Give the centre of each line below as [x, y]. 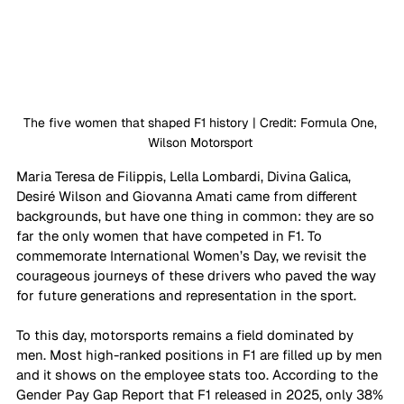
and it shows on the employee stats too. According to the [199, 374]
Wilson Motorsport [202, 142]
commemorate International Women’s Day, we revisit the [193, 255]
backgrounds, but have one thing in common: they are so [197, 216]
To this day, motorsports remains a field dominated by [187, 335]
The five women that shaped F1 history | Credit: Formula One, [202, 122]
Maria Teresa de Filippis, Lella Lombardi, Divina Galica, [185, 176]
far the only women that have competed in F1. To [171, 235]
